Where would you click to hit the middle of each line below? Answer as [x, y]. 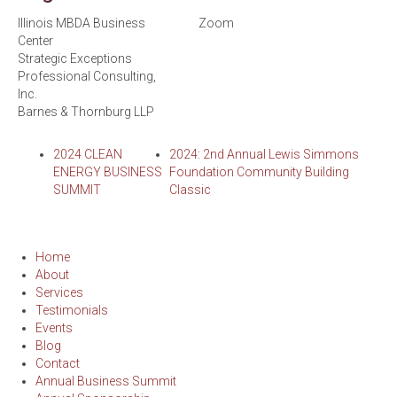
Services [59, 292]
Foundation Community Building [260, 172]
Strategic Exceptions [75, 58]
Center [35, 41]
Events [54, 328]
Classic [191, 190]
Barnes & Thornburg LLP [86, 112]
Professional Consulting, [87, 76]
